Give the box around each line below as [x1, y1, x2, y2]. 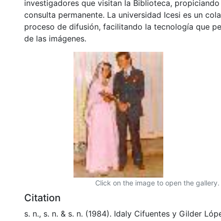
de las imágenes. [24, 33, 86, 43]
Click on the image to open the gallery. [95, 178, 220, 187]
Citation [24, 191, 61, 204]
